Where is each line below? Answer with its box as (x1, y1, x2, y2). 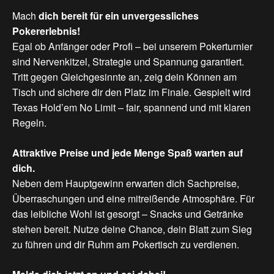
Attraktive (12, 146, 59, 160)
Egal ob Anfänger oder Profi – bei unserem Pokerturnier (12, 39, 253, 54)
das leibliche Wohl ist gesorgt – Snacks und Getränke (12, 207, 243, 221)
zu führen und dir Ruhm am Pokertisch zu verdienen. (12, 237, 239, 252)
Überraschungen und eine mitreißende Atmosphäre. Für (12, 191, 254, 206)
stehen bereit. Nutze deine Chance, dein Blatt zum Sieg (12, 222, 252, 237)
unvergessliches (122, 9, 199, 23)
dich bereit (36, 9, 90, 23)
